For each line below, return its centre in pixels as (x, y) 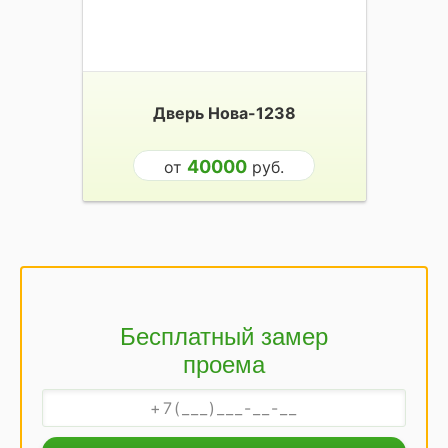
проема (224, 364)
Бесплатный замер (224, 336)
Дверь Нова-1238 (224, 112)
